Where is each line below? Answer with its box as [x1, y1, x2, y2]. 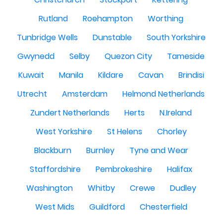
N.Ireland [160, 107, 192, 118]
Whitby [87, 182, 115, 194]
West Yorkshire [35, 126, 92, 137]
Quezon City [105, 51, 152, 62]
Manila [58, 69, 83, 81]
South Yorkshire [146, 32, 206, 43]
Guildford [89, 201, 125, 213]
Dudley [169, 182, 196, 194]
